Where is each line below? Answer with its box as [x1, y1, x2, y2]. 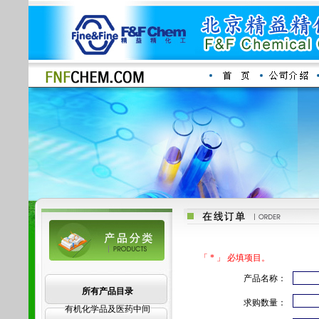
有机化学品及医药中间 [65, 304, 150, 314]
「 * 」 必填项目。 [199, 253, 270, 263]
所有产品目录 [82, 286, 133, 296]
